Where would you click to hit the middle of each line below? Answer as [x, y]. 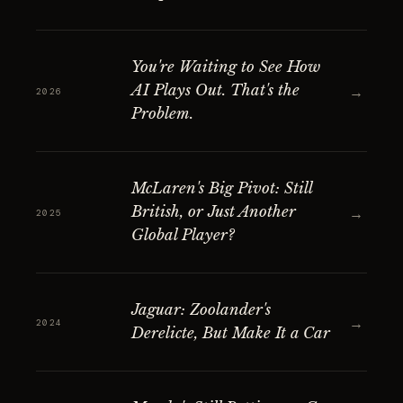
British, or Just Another [214, 212]
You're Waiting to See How [226, 67]
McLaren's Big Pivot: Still [222, 188]
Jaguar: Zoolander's [201, 310]
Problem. [162, 114]
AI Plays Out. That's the [215, 90]
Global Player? [183, 235]
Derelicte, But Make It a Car [231, 333]
